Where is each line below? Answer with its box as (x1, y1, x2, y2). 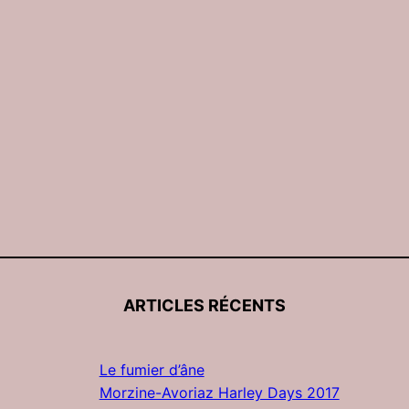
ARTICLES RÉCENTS (122, 296, 286, 316)
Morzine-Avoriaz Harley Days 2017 (99, 383, 340, 403)
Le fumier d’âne (99, 361, 204, 380)
